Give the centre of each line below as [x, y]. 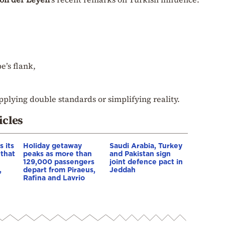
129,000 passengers [59, 161]
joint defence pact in [146, 161]
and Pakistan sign [140, 153]
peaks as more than [58, 153]
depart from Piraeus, [59, 169]
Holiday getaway [52, 145]
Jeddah [123, 169]
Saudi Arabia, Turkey [146, 145]
